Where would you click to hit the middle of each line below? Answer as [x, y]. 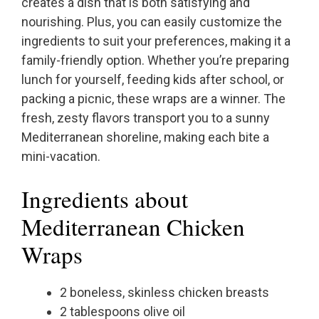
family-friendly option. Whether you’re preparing [155, 61]
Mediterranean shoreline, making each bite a [145, 137]
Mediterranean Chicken [133, 227]
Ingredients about [105, 199]
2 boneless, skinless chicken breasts [164, 293]
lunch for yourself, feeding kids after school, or [153, 80]
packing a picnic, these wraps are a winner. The [153, 99]
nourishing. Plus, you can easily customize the [152, 22]
